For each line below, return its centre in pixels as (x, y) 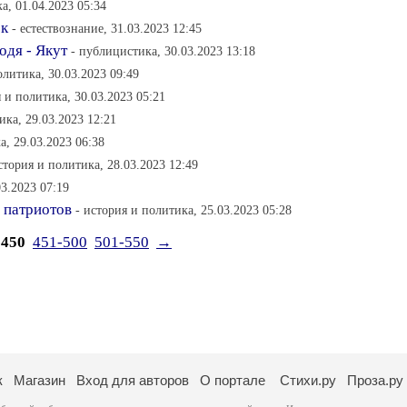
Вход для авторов (133, 380)
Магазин (40, 380)
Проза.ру (375, 380)
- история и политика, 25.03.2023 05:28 (184, 210)
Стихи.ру (308, 380)
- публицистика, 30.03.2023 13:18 (163, 51)
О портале (233, 380)
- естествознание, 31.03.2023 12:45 (107, 28)
